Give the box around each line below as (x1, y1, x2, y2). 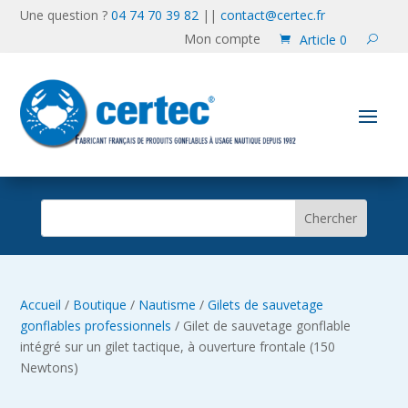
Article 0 (299, 30, 347, 48)
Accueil (20, 295, 62, 313)
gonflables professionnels (20, 316, 172, 334)
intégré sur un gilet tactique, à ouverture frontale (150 (20, 337, 336, 355)
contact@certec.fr (220, 6, 326, 24)
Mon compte (183, 30, 260, 47)
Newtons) (20, 358, 79, 376)
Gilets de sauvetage (208, 295, 324, 313)
